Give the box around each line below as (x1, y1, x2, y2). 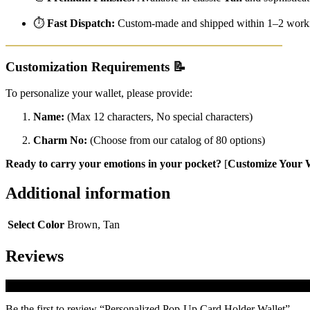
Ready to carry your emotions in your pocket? (6, 158, 221, 170)
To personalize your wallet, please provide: (6, 87, 192, 100)
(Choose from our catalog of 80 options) (87, 134, 265, 147)
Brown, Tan (67, 219, 120, 231)
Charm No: (33, 134, 87, 147)
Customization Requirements (6, 59, 170, 74)
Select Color (8, 219, 64, 231)
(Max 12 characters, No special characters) (64, 111, 253, 123)
